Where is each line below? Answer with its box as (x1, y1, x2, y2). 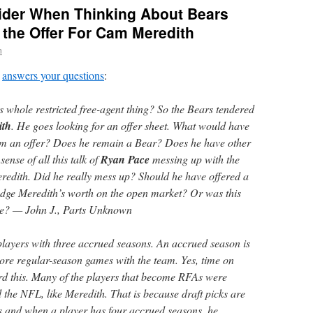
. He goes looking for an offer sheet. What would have (11, 118, 249, 133)
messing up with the (150, 152, 240, 166)
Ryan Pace (101, 152, 150, 167)
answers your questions (2, 68, 104, 82)
